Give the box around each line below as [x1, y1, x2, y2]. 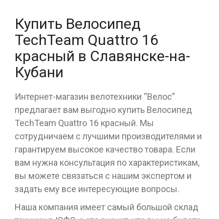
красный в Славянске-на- [15, 47, 190, 65]
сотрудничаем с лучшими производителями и [15, 131, 202, 142]
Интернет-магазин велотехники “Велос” [15, 91, 175, 102]
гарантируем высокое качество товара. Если [15, 144, 196, 155]
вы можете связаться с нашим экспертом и [15, 171, 192, 181]
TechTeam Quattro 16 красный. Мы [15, 118, 154, 129]
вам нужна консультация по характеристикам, [15, 157, 199, 168]
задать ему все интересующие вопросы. [15, 184, 179, 195]
